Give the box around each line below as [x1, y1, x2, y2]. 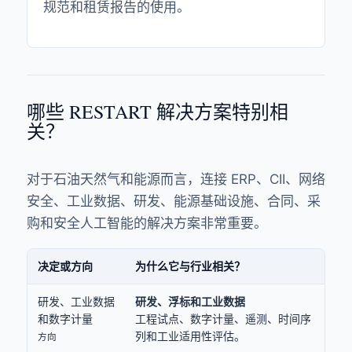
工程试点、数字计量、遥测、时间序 [135, 312, 311, 325]
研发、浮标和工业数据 [135, 295, 245, 308]
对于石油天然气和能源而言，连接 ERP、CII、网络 [27, 171, 325, 187]
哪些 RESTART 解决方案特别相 [27, 99, 288, 124]
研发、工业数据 [38, 295, 115, 308]
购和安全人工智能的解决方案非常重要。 [27, 215, 267, 231]
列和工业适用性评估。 [135, 329, 245, 343]
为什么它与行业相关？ [135, 259, 245, 273]
